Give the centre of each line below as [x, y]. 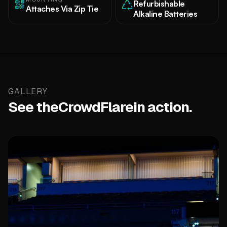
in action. [162, 107]
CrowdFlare [96, 107]
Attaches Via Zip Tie [62, 9]
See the [33, 107]
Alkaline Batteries [165, 14]
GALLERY [28, 91]
